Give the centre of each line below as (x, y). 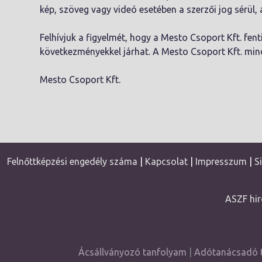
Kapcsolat (166, 161)
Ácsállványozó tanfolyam (132, 252)
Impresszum (221, 161)
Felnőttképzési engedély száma (72, 161)
